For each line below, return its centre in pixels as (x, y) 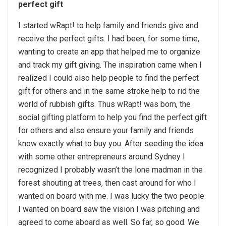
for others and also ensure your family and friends (106, 131)
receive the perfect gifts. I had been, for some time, (109, 39)
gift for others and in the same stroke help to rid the (109, 91)
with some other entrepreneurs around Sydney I (102, 157)
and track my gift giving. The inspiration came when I (110, 65)
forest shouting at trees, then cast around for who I (107, 183)
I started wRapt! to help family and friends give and (108, 26)
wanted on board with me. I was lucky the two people (111, 196)
